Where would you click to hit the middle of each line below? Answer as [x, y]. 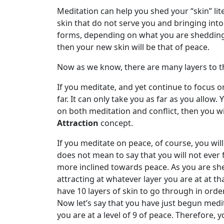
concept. [116, 123]
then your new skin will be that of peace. [134, 47]
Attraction [78, 123]
